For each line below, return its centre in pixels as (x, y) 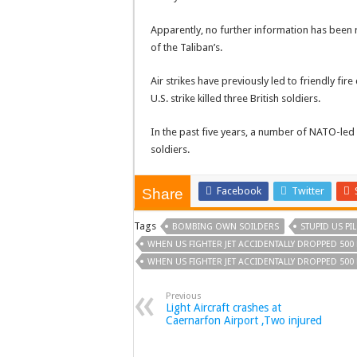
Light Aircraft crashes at (224, 308)
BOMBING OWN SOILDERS (226, 227)
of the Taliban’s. (186, 48)
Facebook (239, 191)
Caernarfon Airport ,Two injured (244, 321)
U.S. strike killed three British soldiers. (235, 99)
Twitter (308, 191)
